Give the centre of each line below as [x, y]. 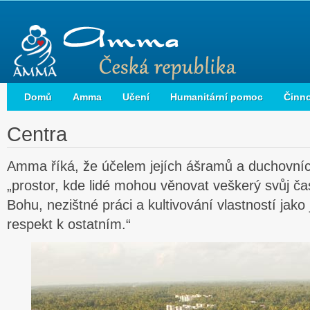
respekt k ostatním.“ [69, 224]
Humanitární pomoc [217, 97]
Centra [37, 134]
